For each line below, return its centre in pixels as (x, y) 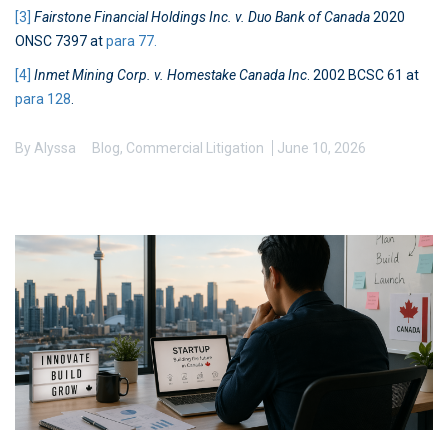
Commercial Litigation (195, 148)
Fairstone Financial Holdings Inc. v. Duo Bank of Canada (202, 17)
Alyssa (55, 148)
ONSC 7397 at (60, 41)
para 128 (43, 99)
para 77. (131, 41)
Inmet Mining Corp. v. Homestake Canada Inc (170, 75)
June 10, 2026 (321, 148)
